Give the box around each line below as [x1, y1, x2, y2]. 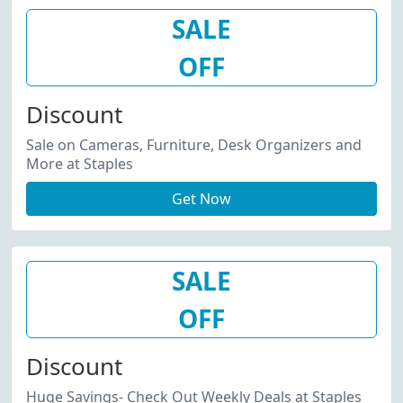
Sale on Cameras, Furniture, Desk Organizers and [26, 135, 362, 155]
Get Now [172, 189, 231, 209]
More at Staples [26, 154, 133, 174]
